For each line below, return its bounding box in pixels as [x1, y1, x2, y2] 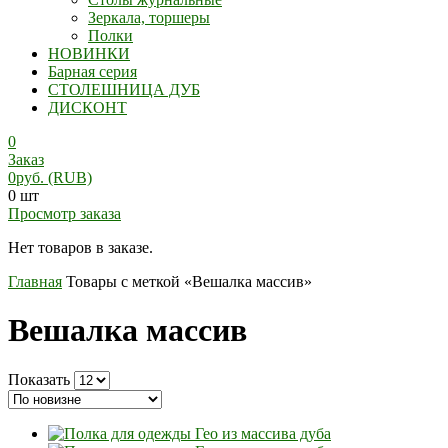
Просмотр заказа [8, 205, 121, 222]
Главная [8, 273, 62, 290]
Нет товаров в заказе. [8, 239, 153, 256]
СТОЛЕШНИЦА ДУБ [48, 81, 200, 98]
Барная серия [48, 63, 137, 80]
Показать [8, 370, 70, 388]
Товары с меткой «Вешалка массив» [66, 273, 312, 290]
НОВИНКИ [48, 45, 130, 62]
